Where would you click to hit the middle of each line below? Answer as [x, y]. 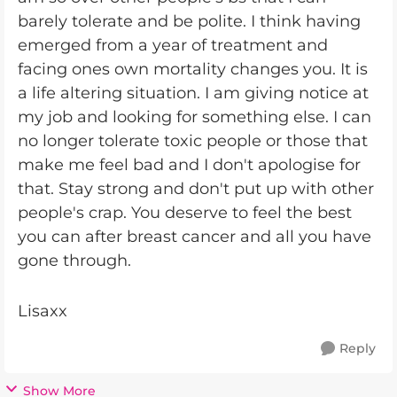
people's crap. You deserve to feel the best [185, 213]
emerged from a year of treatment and [173, 45]
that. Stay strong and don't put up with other [196, 189]
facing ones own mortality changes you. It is [193, 69]
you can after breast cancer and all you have [195, 237]
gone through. [77, 261]
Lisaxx [43, 311]
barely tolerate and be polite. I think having [189, 21]
